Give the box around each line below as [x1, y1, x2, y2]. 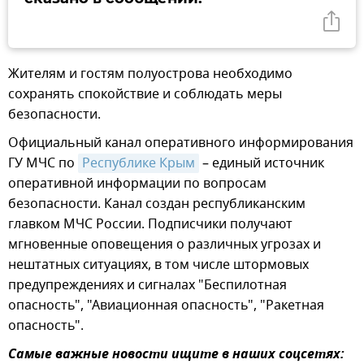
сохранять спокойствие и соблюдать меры [8, 84, 282, 105]
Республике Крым [82, 154, 195, 174]
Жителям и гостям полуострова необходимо [8, 64, 292, 84]
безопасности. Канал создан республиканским [8, 194, 305, 214]
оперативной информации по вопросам [8, 174, 266, 194]
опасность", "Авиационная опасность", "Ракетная [8, 296, 324, 316]
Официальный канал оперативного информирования [8, 133, 353, 154]
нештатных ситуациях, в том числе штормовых [8, 255, 309, 275]
